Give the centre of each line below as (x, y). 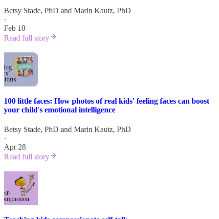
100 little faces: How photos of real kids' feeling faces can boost (107, 101)
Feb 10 (15, 28)
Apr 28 (15, 147)
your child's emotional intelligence (60, 110)
